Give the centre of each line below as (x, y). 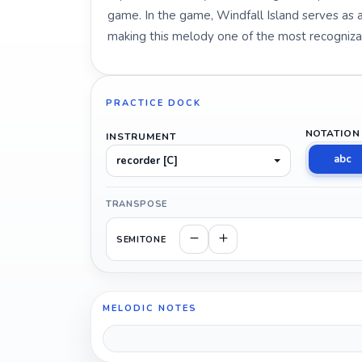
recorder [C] (147, 161)
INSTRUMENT (141, 137)
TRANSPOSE (137, 204)
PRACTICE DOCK (154, 103)
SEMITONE (141, 239)
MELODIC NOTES (150, 308)
